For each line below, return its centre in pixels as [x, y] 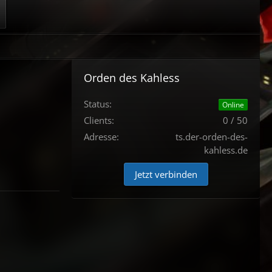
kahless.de [226, 150]
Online [233, 105]
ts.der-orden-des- [212, 137]
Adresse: [101, 137]
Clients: [99, 121]
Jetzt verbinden [166, 175]
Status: [98, 104]
